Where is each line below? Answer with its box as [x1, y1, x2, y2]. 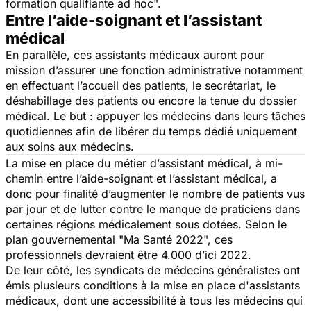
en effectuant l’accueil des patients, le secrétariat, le [6, 78, 276, 92]
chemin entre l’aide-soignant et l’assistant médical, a [6, 171, 277, 185]
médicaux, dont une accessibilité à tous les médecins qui [6, 293, 303, 308]
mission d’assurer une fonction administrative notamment [6, 62, 303, 77]
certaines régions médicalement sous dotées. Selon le [6, 217, 287, 231]
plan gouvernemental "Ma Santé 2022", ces [6, 232, 233, 246]
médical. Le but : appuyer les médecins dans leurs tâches [6, 108, 305, 123]
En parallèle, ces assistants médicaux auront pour [6, 47, 264, 62]
